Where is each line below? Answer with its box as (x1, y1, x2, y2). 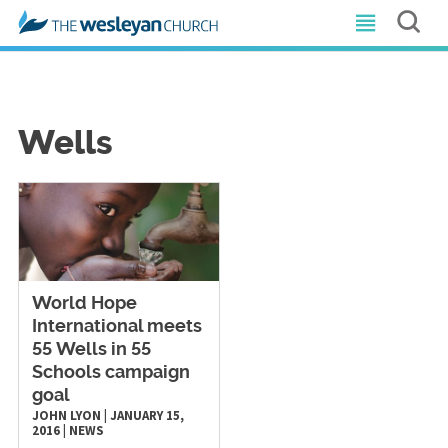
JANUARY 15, (109, 406, 184, 424)
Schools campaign (31, 363, 190, 382)
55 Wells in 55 (31, 340, 151, 359)
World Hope (31, 294, 137, 313)
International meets (31, 317, 202, 336)
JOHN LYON (31, 406, 101, 424)
